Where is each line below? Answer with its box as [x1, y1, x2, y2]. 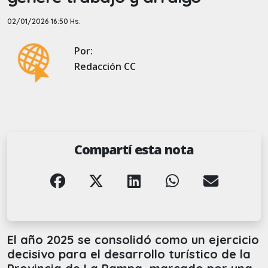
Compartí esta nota [74, 141, 194, 159]
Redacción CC [74, 60, 136, 74]
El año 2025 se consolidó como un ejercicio [7, 232, 259, 248]
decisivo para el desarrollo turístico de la [7, 246, 251, 262]
